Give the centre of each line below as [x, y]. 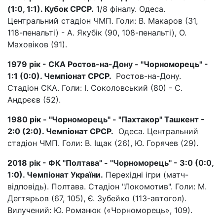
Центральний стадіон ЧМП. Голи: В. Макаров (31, [103, 20]
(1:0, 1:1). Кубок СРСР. [51, 9]
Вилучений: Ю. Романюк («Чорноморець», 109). [101, 210]
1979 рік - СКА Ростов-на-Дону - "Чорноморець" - [108, 64]
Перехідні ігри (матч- [146, 174]
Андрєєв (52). [34, 99]
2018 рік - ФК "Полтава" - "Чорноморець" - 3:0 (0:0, [110, 163]
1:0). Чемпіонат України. [55, 174]
